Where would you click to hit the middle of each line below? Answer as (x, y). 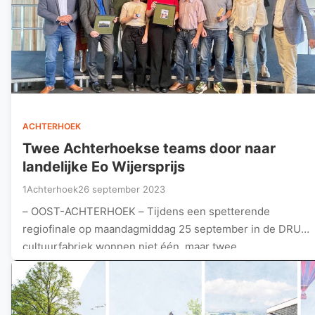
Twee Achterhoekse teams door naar (149, 148)
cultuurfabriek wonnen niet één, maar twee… (134, 246)
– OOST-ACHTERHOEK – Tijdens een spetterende (146, 211)
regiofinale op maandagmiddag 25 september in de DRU (162, 229)
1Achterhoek (50, 189)
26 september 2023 (122, 189)
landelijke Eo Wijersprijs (104, 166)
